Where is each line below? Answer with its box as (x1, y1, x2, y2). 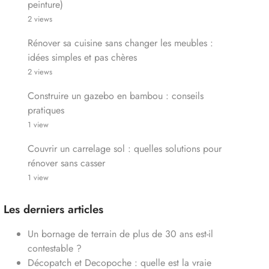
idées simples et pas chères (27, 50, 137, 65)
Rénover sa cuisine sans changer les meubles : (27, 36, 213, 50)
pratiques (27, 103, 64, 118)
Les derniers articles (3, 201, 103, 218)
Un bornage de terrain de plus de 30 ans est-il (27, 227, 213, 241)
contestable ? (27, 241, 82, 256)
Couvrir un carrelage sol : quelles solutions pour (27, 142, 222, 156)
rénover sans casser (27, 156, 105, 171)
